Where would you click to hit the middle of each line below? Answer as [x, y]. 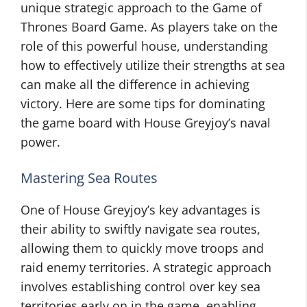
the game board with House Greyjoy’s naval [146, 123]
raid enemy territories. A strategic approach [146, 267]
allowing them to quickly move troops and [142, 248]
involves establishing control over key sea [140, 286]
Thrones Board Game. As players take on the [149, 27]
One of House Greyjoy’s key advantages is [140, 210]
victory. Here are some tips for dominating [143, 103]
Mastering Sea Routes [89, 178]
